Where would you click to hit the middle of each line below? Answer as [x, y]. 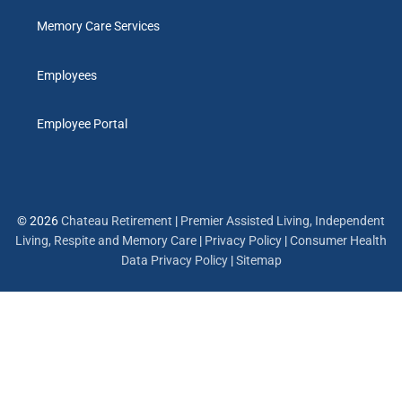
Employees [67, 75]
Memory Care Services [98, 26]
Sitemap [258, 261]
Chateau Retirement [117, 221]
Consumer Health [338, 241]
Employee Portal [82, 124]
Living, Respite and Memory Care [106, 241]
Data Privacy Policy [174, 261]
